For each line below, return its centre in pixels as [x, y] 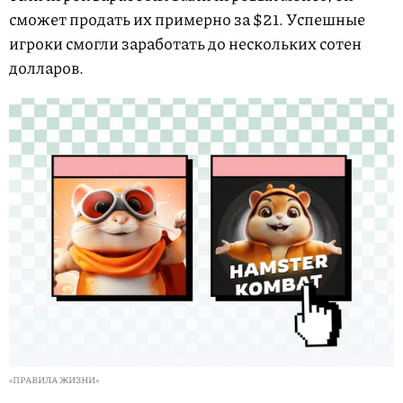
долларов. [46, 67]
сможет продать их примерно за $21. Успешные [187, 18]
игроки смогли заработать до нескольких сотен [185, 43]
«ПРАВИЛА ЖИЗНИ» [54, 380]
